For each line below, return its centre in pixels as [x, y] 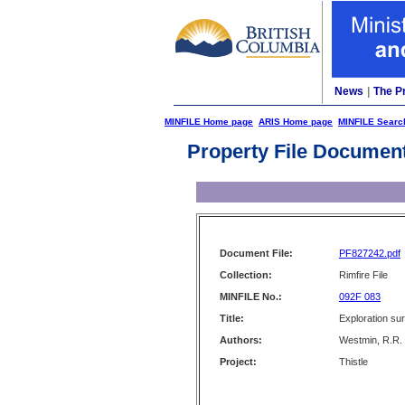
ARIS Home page [296, 122]
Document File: [256, 253]
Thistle [353, 362]
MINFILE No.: [251, 297]
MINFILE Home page [209, 122]
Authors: [241, 340]
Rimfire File [363, 275]
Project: [238, 362]
